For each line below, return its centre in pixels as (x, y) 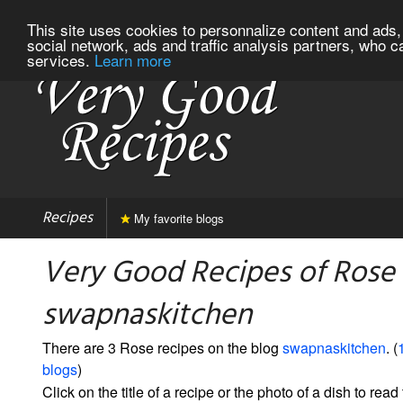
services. (61, 59)
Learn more (133, 59)
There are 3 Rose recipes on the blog (162, 347)
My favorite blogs (177, 218)
